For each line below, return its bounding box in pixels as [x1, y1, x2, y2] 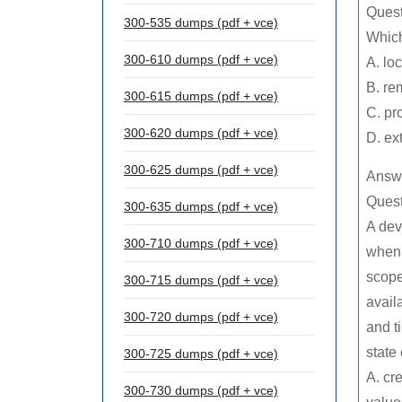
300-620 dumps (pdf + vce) [124, 126, 278, 140]
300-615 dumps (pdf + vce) [124, 89, 278, 103]
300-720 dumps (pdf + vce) [124, 310, 278, 324]
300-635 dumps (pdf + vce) [124, 199, 278, 214]
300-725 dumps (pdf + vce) [124, 346, 278, 361]
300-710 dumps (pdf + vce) [124, 236, 278, 250]
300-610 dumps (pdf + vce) [124, 52, 278, 66]
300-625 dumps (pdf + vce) [124, 162, 278, 177]
